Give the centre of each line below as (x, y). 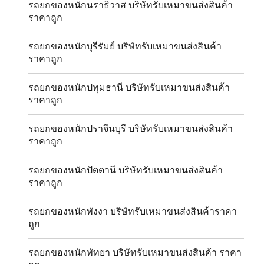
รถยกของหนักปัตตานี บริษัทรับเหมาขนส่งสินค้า (126, 170)
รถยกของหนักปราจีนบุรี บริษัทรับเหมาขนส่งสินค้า (131, 129)
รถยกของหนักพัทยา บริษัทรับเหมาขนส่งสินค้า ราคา (135, 253)
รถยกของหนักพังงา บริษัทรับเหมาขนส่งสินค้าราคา (133, 212)
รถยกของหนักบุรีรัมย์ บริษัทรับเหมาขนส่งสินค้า (125, 47)
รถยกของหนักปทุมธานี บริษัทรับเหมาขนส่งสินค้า (129, 88)
